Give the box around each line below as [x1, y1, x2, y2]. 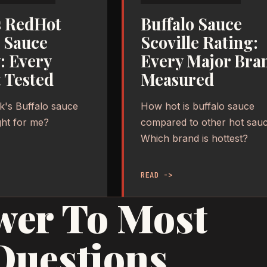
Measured [141, 68, 214, 90]
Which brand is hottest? [141, 132, 248, 144]
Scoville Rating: [141, 31, 258, 53]
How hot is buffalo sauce [141, 100, 254, 112]
